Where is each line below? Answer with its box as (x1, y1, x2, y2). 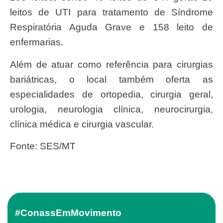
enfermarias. (10, 37, 63, 48)
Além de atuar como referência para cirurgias (10, 59, 16, 70)
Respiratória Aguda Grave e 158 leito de (10, 22, 213, 33)
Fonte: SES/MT (16, 141, 76, 152)
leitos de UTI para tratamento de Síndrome (10, 7, 213, 18)
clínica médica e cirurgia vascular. (10, 118, 154, 129)
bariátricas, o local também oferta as (10, 74, 213, 85)
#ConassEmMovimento (27, 208, 121, 219)
